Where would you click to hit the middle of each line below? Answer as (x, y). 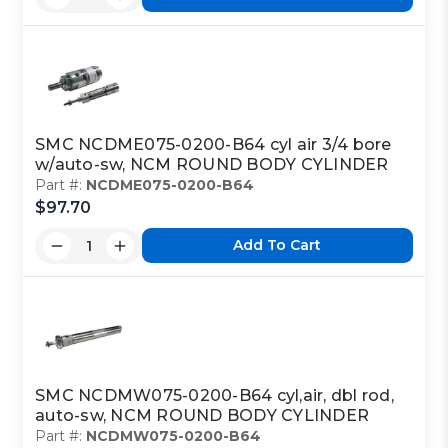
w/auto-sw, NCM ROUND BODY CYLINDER (212, 164)
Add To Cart (277, 245)
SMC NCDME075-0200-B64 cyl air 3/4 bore (213, 144)
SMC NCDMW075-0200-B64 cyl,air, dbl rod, (214, 395)
